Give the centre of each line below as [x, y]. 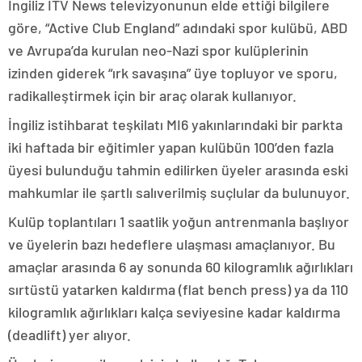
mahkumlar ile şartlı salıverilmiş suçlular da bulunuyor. [179, 192]
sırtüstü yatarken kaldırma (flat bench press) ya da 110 [178, 289]
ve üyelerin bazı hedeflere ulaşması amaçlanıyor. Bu [172, 244]
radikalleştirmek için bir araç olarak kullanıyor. [152, 95]
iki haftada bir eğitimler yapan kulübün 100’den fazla [171, 147]
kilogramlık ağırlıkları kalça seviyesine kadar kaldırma [174, 312]
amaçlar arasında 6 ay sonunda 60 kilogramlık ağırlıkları [181, 267]
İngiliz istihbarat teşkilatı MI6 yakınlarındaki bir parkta [175, 124]
